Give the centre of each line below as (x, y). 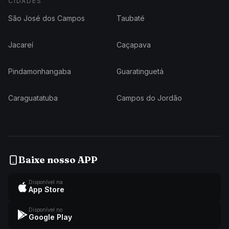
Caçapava (134, 45)
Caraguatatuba (33, 98)
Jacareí (21, 45)
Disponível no (45, 210)
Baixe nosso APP (58, 160)
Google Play (50, 217)
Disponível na (46, 182)
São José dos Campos (47, 18)
